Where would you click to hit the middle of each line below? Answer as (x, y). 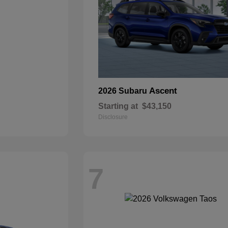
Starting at (118, 106)
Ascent (163, 91)
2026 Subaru (124, 91)
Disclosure (113, 117)
